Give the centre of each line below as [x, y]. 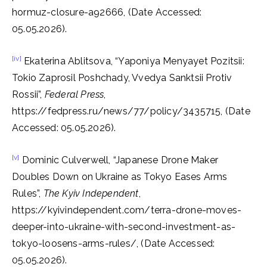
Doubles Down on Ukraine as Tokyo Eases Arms [120, 177]
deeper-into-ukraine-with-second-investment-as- [124, 227]
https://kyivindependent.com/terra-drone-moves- [127, 210]
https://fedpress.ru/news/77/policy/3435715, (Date [131, 111]
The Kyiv [62, 193]
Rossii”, [28, 94]
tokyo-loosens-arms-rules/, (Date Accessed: [114, 243]
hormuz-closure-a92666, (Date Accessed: [107, 12]
